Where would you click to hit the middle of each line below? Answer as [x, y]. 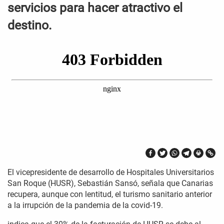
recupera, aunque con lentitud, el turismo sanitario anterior [110, 194]
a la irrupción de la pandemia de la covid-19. [85, 205]
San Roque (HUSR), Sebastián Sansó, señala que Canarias [110, 183]
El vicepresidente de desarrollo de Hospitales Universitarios [111, 172]
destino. [30, 25]
